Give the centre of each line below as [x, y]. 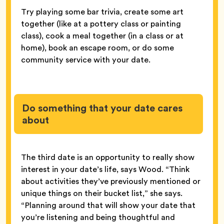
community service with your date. [88, 60]
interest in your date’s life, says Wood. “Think [105, 169]
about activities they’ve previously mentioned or [111, 181]
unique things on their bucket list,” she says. [102, 193]
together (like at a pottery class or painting [101, 24]
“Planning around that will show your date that [108, 205]
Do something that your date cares [102, 108]
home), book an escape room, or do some [97, 48]
